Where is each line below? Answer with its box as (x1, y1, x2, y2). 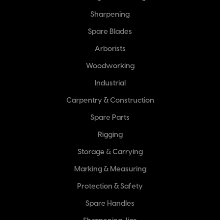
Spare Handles (85, 200, 135, 208)
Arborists (94, 45, 126, 54)
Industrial (94, 80, 126, 88)
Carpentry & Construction (66, 97, 154, 105)
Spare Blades (88, 28, 132, 36)
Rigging (97, 131, 123, 139)
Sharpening (90, 11, 130, 19)
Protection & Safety (77, 183, 143, 191)
